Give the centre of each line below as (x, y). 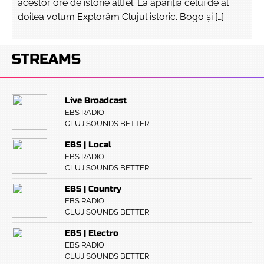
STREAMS (46, 59)
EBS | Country (93, 189)
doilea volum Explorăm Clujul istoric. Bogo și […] (121, 17)
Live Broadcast (96, 100)
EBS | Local (88, 145)
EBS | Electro (92, 233)
